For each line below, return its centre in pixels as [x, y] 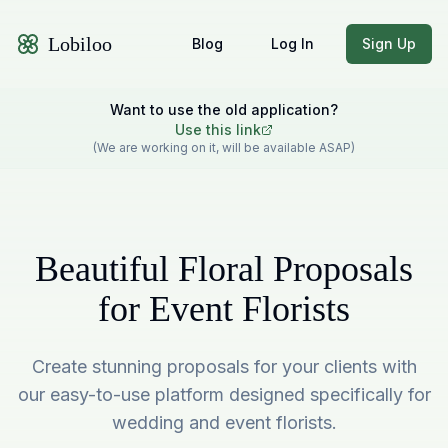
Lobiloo [80, 44]
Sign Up [389, 43]
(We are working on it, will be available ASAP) [224, 147]
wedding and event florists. [224, 422]
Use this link [218, 129]
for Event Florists [224, 309]
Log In [292, 43]
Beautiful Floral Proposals [224, 269]
